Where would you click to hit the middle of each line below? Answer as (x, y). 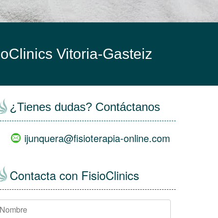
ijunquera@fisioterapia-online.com (97, 138)
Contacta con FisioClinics (74, 175)
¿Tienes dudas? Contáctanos (85, 107)
